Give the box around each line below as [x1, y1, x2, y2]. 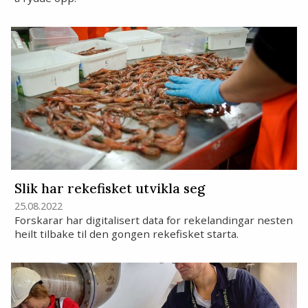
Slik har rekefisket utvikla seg [14, 179, 205, 197]
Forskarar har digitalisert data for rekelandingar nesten [14, 213, 293, 228]
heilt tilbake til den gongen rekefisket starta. [14, 227, 239, 241]
